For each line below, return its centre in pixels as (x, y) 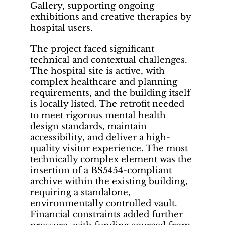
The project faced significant (92, 49)
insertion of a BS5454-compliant (101, 171)
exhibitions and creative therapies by (110, 17)
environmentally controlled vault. (104, 204)
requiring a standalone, (80, 193)
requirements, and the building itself (110, 93)
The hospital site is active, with (97, 71)
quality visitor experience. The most (109, 149)
